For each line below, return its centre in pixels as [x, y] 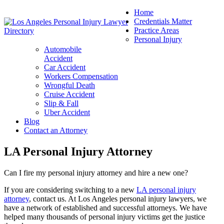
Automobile [63, 49]
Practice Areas [156, 30]
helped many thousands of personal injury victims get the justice [104, 216]
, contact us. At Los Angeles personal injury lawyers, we [118, 198]
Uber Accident [67, 112]
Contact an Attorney [56, 130]
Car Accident [65, 67]
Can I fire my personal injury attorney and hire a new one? [96, 172]
